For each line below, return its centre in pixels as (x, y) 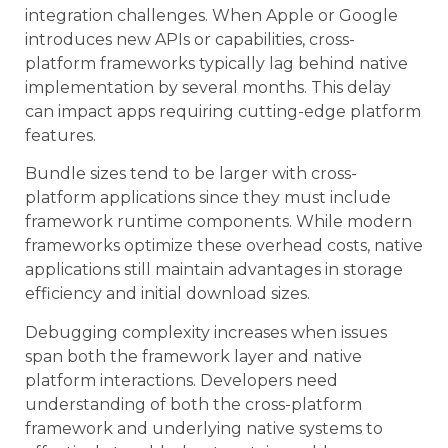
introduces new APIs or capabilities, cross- (190, 39)
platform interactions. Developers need (181, 380)
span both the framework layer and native (193, 356)
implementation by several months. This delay (208, 87)
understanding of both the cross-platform (193, 404)
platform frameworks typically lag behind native (216, 63)
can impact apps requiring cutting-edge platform (223, 111)
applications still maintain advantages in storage (214, 270)
